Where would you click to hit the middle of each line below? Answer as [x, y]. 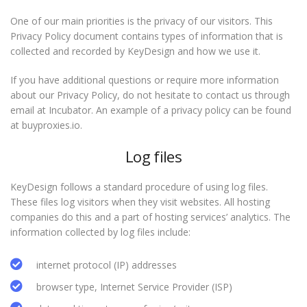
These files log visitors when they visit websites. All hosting [140, 202]
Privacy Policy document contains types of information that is [147, 36]
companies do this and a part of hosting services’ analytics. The [150, 217]
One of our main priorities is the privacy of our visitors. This [142, 21]
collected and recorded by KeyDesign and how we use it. [135, 51]
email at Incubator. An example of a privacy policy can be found [151, 110]
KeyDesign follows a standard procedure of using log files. [139, 187]
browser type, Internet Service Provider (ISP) [134, 287]
